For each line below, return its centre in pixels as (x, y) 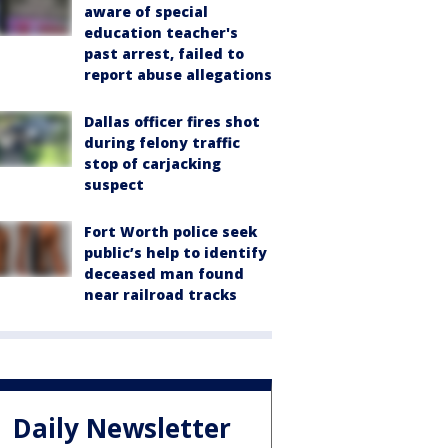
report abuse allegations (178, 74)
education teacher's (161, 32)
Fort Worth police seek (170, 231)
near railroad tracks (160, 294)
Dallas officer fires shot (172, 121)
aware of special (146, 11)
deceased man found (164, 273)
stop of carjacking (152, 163)
